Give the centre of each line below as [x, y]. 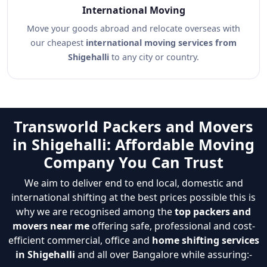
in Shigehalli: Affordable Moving [133, 144]
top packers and [213, 212]
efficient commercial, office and [80, 240]
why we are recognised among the [95, 212]
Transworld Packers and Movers [133, 126]
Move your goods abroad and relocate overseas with [133, 28]
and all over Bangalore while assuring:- [163, 254]
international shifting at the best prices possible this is [133, 197]
